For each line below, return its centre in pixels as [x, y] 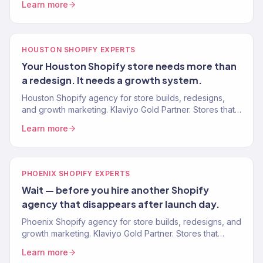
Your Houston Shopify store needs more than [129, 66]
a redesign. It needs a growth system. [112, 80]
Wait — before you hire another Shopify [115, 190]
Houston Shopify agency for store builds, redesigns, [123, 98]
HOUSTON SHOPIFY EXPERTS [79, 50]
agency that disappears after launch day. [121, 204]
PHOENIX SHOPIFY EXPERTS [76, 173]
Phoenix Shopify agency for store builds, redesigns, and [131, 222]
